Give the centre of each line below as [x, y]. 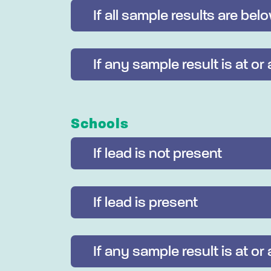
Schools [100, 123]
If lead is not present [158, 153]
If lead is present [145, 202]
